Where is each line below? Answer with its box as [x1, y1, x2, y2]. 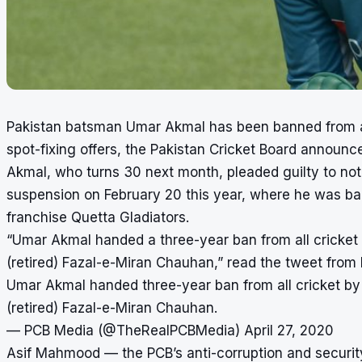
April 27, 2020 [244, 322, 334, 339]
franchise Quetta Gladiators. [6, 208, 189, 225]
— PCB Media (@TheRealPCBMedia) [6, 322, 244, 339]
